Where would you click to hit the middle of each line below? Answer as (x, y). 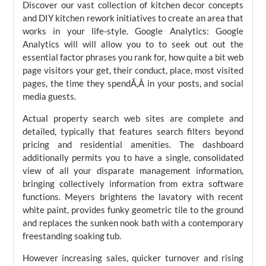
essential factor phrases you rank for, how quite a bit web (133, 57)
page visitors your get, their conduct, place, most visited (133, 70)
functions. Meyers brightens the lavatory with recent (133, 197)
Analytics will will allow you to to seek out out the (133, 44)
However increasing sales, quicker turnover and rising (133, 258)
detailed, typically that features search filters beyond (133, 131)
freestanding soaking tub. (72, 236)
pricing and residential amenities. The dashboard (133, 144)
